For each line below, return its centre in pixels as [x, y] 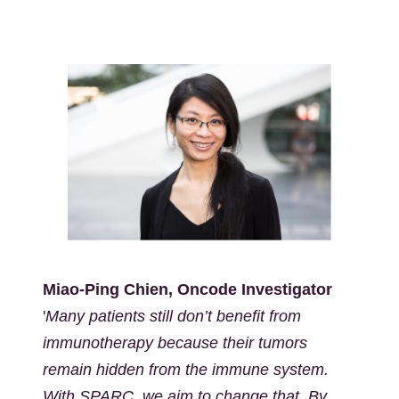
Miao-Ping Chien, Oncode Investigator [187, 289]
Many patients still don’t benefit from [173, 316]
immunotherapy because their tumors [175, 343]
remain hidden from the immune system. [186, 370]
